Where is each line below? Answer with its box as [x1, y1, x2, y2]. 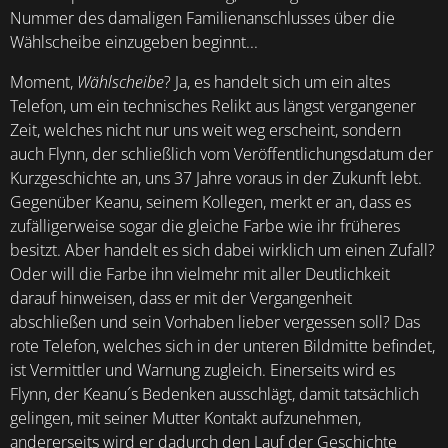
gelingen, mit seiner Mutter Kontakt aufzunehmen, [10, 407, 361, 430]
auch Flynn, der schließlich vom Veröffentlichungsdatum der [10, 143, 433, 166]
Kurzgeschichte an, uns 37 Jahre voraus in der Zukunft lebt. [10, 167, 422, 190]
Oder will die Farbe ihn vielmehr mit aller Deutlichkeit [10, 263, 390, 286]
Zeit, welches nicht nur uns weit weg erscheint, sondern [10, 119, 401, 142]
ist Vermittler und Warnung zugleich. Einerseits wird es [10, 359, 395, 382]
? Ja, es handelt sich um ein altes [164, 71, 390, 94]
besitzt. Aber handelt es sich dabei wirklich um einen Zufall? [10, 239, 435, 262]
